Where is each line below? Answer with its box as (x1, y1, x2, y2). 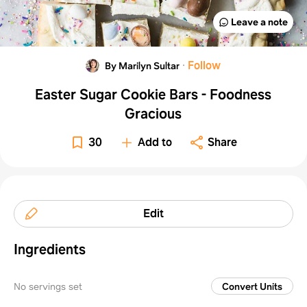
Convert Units (221, 280, 282, 293)
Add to (138, 134, 173, 149)
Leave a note (230, 15, 288, 28)
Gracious (125, 104, 182, 123)
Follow (188, 58, 221, 73)
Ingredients (14, 240, 86, 258)
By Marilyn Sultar (105, 59, 180, 72)
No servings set (14, 280, 82, 293)
